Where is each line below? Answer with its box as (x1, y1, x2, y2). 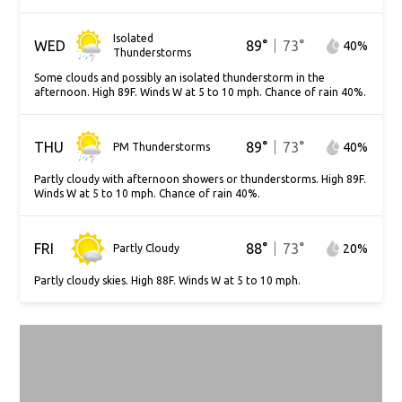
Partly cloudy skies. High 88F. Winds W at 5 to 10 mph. (34, 275, 301, 286)
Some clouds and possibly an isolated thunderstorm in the (34, 72, 326, 83)
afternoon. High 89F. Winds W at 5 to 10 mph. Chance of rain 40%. (34, 86, 367, 98)
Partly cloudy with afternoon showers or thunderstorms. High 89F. (34, 173, 367, 185)
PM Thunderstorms (113, 141, 211, 153)
